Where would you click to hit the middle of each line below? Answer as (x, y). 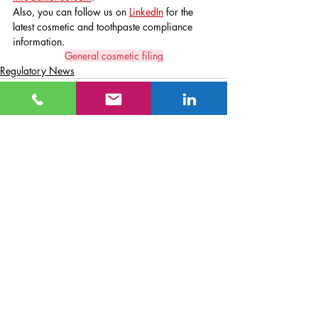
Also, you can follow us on (71, 12)
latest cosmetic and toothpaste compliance (104, 27)
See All (212, 155)
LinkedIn (146, 12)
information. (39, 42)
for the (180, 12)
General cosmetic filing (114, 56)
